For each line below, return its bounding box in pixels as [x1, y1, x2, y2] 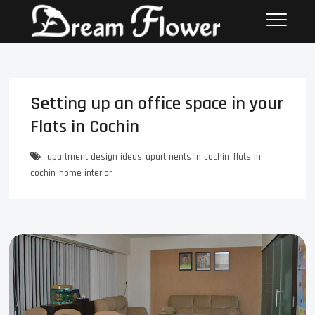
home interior [59, 167, 112, 180]
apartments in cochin [146, 150, 230, 164]
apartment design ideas [47, 150, 143, 164]
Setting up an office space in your [30, 92, 284, 116]
